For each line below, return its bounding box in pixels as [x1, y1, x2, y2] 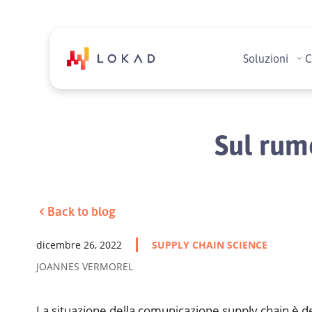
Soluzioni [243, 52, 288, 65]
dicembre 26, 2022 [36, 238, 122, 251]
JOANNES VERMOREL [36, 260, 133, 273]
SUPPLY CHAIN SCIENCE [152, 238, 267, 251]
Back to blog [47, 203, 116, 219]
